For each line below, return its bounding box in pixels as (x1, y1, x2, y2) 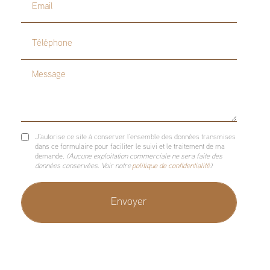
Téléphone (20, 31, 66, 42)
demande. (35, 153, 67, 161)
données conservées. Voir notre (35, 163, 133, 171)
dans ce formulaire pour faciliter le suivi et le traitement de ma (35, 143, 225, 151)
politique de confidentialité (132, 163, 210, 171)
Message (20, 68, 59, 79)
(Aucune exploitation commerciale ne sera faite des (66, 153, 223, 161)
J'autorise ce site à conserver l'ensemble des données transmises (35, 134, 236, 142)
